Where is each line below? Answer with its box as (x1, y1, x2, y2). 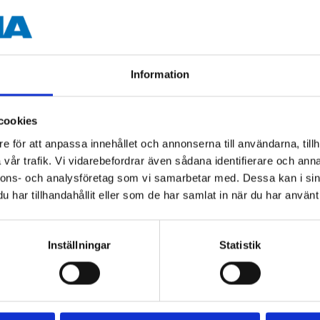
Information (130, 68, 190, 81)
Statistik (219, 239, 261, 251)
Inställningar (47, 239, 111, 251)
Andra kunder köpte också (46, 145, 274, 171)
